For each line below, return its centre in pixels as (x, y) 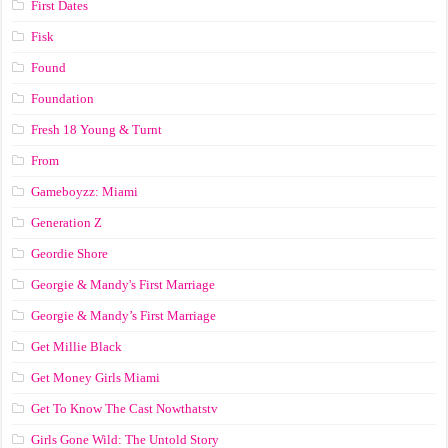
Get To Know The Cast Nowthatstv (125, 408)
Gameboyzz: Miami (85, 191)
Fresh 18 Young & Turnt (97, 129)
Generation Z (67, 222)
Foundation (63, 98)
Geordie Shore (70, 253)
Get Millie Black (77, 346)
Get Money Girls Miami (96, 377)
